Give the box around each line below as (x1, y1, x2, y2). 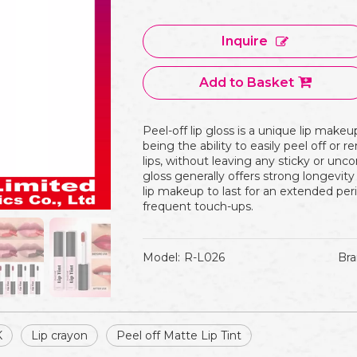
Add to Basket (198, 75, 294, 90)
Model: (143, 250, 180, 265)
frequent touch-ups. (143, 199, 253, 214)
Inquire (222, 33, 268, 49)
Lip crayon (31, 328, 88, 343)
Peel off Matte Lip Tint (116, 328, 241, 343)
